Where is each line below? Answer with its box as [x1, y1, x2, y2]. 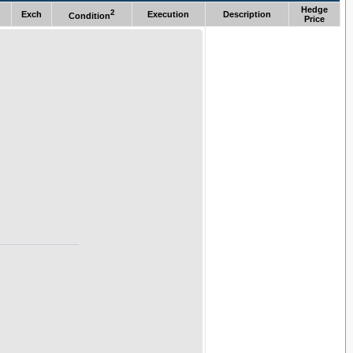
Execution [147, 9, 190, 20]
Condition [68, 11, 110, 21]
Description [222, 9, 271, 20]
